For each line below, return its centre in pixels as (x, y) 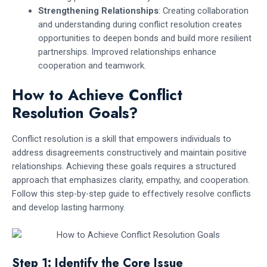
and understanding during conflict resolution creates (140, 25)
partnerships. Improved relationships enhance (127, 52)
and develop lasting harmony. (69, 207)
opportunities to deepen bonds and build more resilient (145, 38)
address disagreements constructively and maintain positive (129, 152)
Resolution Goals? (75, 113)
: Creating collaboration (203, 11)
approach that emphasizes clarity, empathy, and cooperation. (131, 180)
